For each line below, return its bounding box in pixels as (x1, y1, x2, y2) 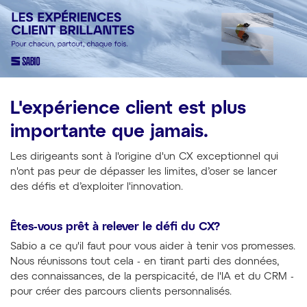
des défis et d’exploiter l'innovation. (10, 182, 183, 192)
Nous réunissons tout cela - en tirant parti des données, (10, 257, 279, 267)
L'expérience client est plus (10, 101, 246, 117)
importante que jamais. (10, 124, 208, 140)
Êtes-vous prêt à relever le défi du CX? (10, 221, 220, 232)
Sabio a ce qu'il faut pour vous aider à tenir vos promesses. (10, 242, 295, 251)
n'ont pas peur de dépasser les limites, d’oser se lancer (10, 167, 277, 177)
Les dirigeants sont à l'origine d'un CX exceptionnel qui (10, 151, 278, 162)
